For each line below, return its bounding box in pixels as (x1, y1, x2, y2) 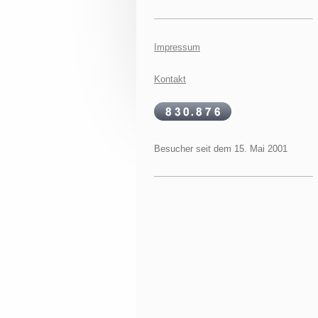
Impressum (154, 42, 200, 53)
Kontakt (154, 73, 186, 84)
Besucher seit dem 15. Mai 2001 (154, 143, 287, 154)
